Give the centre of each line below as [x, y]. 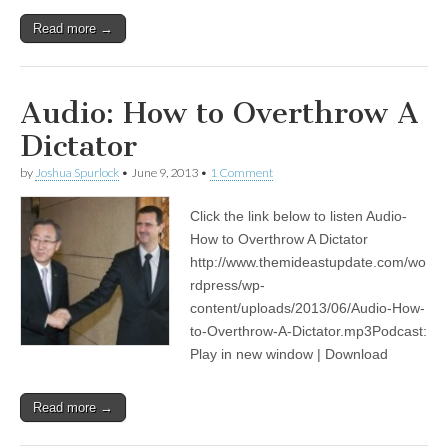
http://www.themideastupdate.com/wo [308, 262]
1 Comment [241, 173]
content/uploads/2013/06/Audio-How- [307, 308]
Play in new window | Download [289, 354]
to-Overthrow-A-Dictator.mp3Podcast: [308, 331]
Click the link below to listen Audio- [298, 216]
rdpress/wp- [227, 285]
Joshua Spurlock [77, 173]
